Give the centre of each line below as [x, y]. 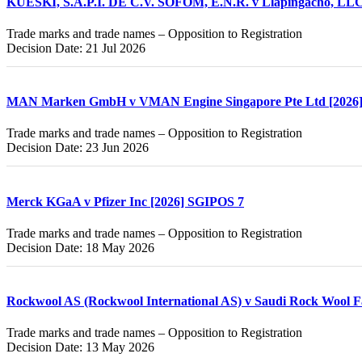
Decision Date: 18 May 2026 [80, 247]
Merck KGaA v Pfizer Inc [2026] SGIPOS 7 [125, 201]
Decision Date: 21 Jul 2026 [76, 48]
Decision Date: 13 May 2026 [80, 347]
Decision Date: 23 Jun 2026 [78, 148]
